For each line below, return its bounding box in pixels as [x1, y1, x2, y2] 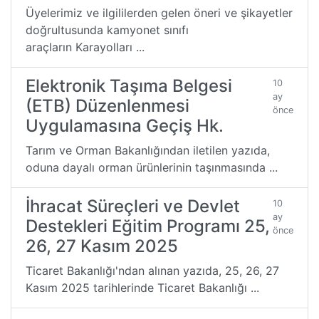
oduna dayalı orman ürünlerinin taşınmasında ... [26, 159, 278, 174]
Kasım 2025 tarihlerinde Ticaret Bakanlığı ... [26, 280, 259, 295]
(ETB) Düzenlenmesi [26, 95, 189, 116]
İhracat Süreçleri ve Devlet [26, 195, 240, 216]
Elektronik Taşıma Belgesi [26, 75, 232, 96]
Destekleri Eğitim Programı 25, [26, 215, 270, 236]
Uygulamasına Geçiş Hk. [26, 115, 224, 136]
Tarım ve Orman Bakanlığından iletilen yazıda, [26, 142, 270, 157]
